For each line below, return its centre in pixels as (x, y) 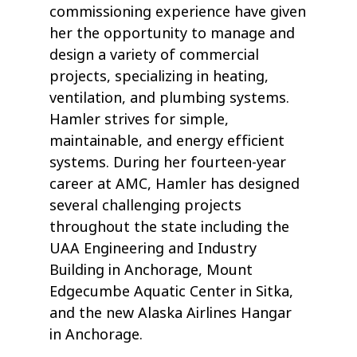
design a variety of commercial (155, 55)
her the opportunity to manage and (173, 34)
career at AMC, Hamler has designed (175, 184)
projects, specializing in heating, (159, 77)
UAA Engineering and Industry (153, 249)
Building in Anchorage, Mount (151, 271)
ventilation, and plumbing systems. (170, 98)
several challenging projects (146, 206)
